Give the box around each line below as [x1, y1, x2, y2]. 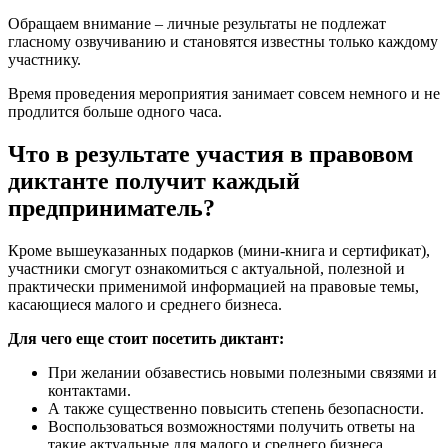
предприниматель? [8, 195, 215, 222]
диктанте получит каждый [8, 168, 300, 195]
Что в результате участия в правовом [8, 141, 413, 168]
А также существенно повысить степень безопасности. [48, 400, 424, 418]
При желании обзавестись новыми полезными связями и [48, 364, 437, 382]
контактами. [48, 382, 131, 400]
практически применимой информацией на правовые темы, [8, 278, 419, 296]
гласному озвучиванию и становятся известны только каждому [8, 33, 438, 51]
